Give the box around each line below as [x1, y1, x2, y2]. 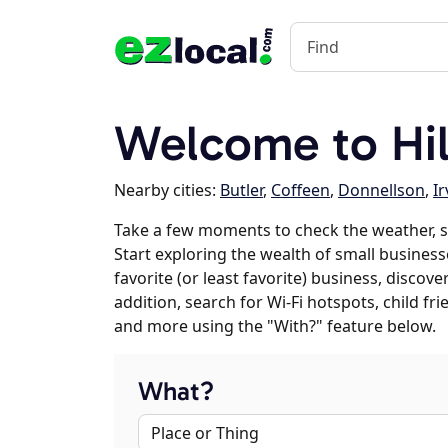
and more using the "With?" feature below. [114, 315, 436, 337]
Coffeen [271, 179, 330, 201]
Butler [220, 179, 263, 201]
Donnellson [338, 179, 425, 201]
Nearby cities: [114, 179, 220, 201]
